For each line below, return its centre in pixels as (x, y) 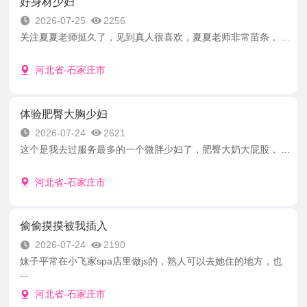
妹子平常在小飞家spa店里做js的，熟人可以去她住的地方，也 (151, 261)
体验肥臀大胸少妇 (63, 114)
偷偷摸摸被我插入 (63, 226)
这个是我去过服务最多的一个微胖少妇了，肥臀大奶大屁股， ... (155, 149)
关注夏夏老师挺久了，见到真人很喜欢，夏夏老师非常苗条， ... (155, 37)
